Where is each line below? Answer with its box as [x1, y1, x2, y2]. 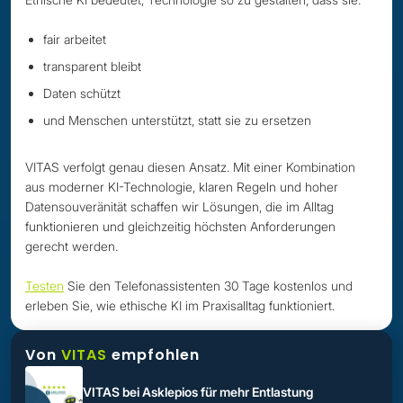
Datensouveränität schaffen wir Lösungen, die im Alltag [25, 199, 334, 214]
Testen [25, 278, 64, 293]
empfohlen [107, 345, 200, 365]
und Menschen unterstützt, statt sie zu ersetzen [43, 112, 311, 128]
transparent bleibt [43, 58, 141, 74]
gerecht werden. [25, 238, 118, 254]
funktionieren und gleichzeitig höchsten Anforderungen [25, 219, 336, 234]
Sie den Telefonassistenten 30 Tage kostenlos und [64, 278, 353, 293]
